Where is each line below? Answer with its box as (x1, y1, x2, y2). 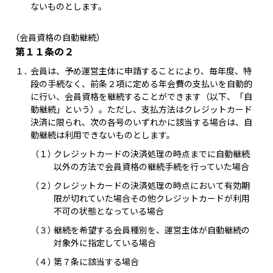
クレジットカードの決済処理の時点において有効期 (54, 179, 250, 191)
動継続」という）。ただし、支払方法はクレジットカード (30, 103, 252, 115)
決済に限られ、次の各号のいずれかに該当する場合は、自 (30, 116, 252, 128)
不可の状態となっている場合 (54, 205, 164, 217)
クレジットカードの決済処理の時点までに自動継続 (54, 147, 250, 160)
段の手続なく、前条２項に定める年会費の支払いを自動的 (30, 77, 252, 90)
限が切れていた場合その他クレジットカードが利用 (54, 192, 250, 204)
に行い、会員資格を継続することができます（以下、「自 (30, 90, 252, 102)
